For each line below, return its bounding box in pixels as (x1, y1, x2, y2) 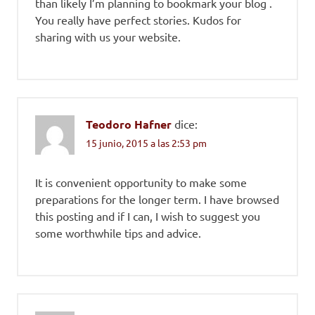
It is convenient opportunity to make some (35, 175, 247, 190)
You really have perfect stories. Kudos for (35, 13, 241, 27)
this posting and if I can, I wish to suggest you (35, 209, 260, 224)
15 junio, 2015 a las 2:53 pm (86, 136, 207, 150)
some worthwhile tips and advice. (35, 226, 201, 240)
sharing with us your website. (35, 30, 181, 44)
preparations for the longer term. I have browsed (35, 192, 279, 207)
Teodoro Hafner (86, 117, 172, 132)
